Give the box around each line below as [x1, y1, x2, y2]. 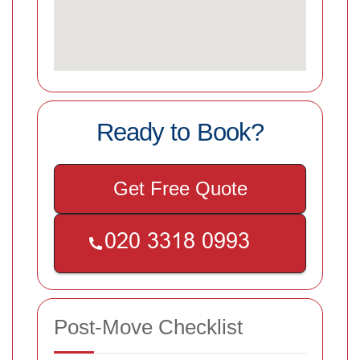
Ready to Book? [96, 117, 264, 146]
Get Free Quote [112, 177, 247, 199]
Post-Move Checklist [54, 314, 243, 339]
